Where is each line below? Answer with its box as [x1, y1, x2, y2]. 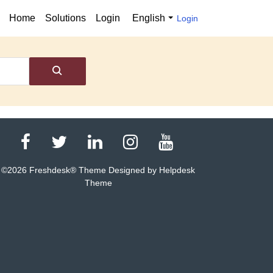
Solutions [45, 13, 86, 23]
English [132, 13, 165, 23]
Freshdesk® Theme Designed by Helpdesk [27, 165, 196, 175]
